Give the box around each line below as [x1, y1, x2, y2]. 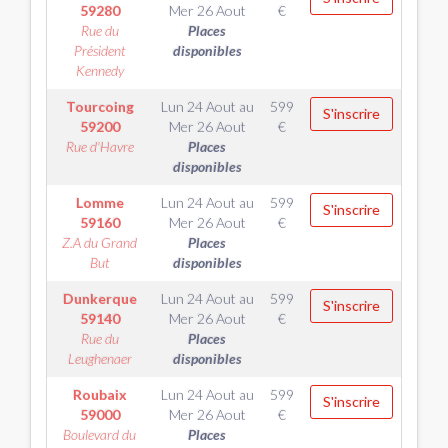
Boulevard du [63, 426, 136, 443]
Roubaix [72, 386, 127, 403]
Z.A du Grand [62, 234, 137, 251]
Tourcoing [65, 98, 134, 115]
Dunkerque [62, 290, 137, 307]
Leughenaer [67, 350, 132, 367]
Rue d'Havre [65, 138, 134, 155]
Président [73, 42, 126, 59]
